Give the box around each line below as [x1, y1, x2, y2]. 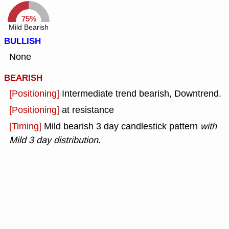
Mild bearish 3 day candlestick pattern [44, 120, 198, 133]
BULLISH [4, 35, 41, 48]
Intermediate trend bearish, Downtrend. [62, 87, 221, 100]
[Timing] [9, 120, 44, 133]
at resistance [62, 104, 114, 117]
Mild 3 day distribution [9, 134, 98, 147]
